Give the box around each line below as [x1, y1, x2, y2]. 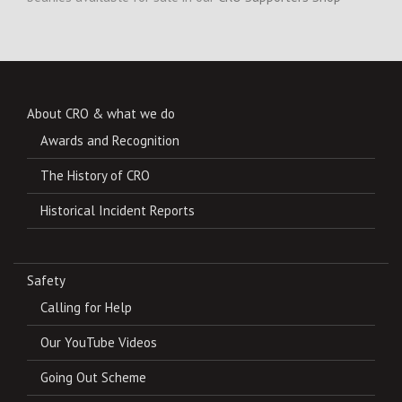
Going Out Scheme [40, 368, 146, 386]
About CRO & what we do [27, 104, 175, 122]
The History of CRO [40, 166, 150, 184]
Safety [27, 271, 66, 289]
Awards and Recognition [40, 131, 179, 149]
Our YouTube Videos [40, 333, 157, 351]
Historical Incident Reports [40, 201, 195, 219]
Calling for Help [40, 298, 132, 316]
